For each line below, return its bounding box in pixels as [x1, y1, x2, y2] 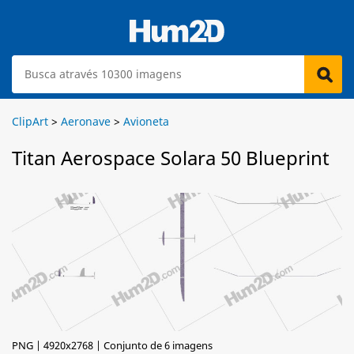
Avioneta [123, 114, 169, 129]
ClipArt [12, 114, 48, 129]
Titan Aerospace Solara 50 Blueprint [12, 145, 330, 171]
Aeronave [61, 114, 111, 129]
